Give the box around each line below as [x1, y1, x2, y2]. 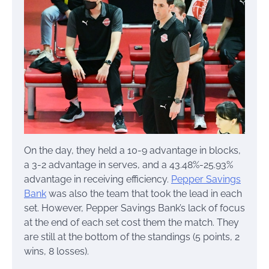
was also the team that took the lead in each [46, 188, 242, 200]
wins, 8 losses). [24, 246, 89, 258]
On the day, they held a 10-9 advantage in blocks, [24, 145, 241, 157]
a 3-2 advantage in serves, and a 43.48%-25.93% [24, 159, 233, 171]
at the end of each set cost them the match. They [24, 217, 239, 229]
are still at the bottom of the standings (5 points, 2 [24, 231, 240, 243]
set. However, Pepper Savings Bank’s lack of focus [24, 202, 245, 214]
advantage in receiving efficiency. [24, 174, 171, 186]
